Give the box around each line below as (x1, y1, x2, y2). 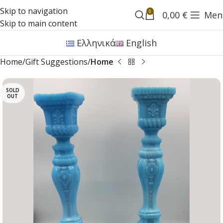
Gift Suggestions (25, 56, 88, 67)
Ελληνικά (77, 36, 115, 49)
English (126, 36, 157, 49)
